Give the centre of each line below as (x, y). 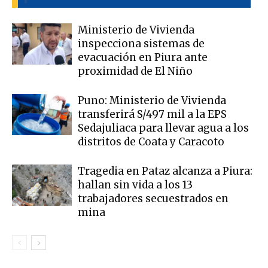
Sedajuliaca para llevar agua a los (163, 128)
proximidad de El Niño (135, 71)
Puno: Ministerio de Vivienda (152, 100)
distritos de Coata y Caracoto (151, 141)
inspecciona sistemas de (141, 43)
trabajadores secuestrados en (153, 198)
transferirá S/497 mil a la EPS (152, 114)
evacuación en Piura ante (143, 57)
